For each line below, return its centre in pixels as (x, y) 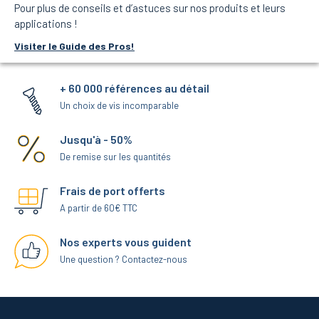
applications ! (46, 24)
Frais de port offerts (113, 191)
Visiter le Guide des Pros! (74, 46)
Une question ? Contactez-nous (124, 260)
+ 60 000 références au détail (135, 88)
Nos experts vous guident (126, 242)
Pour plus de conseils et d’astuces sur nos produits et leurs (150, 8)
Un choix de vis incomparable (119, 106)
